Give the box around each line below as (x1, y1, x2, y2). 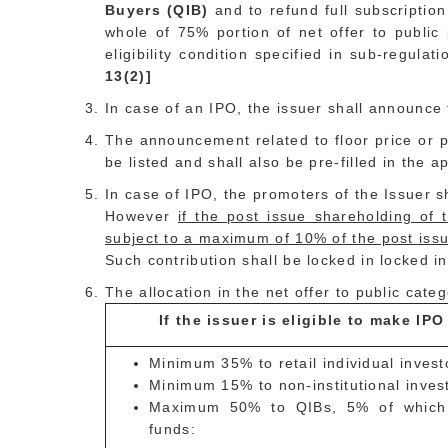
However (105, 208, 178, 224)
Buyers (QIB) (105, 2, 215, 18)
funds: (149, 421, 196, 437)
